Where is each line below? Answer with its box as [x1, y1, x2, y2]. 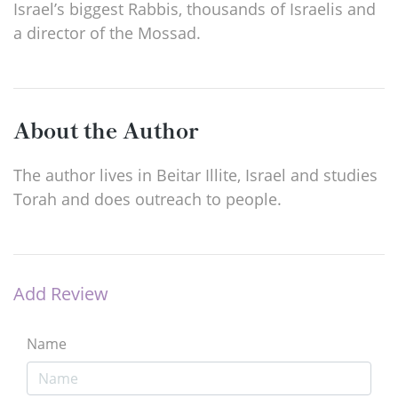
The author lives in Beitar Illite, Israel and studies [13, 163, 378, 186]
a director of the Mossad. [13, 21, 201, 44]
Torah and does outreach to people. [13, 187, 282, 210]
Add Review [13, 281, 108, 306]
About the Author [13, 113, 198, 145]
